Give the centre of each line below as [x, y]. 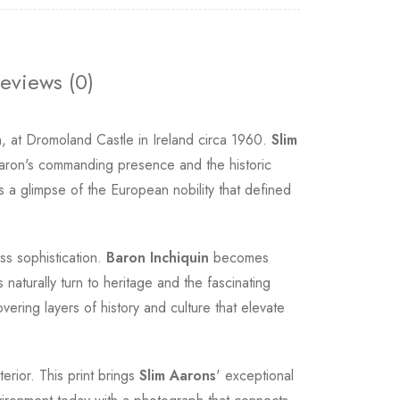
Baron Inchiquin [158, 258]
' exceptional [255, 375]
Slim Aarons [178, 375]
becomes [239, 258]
